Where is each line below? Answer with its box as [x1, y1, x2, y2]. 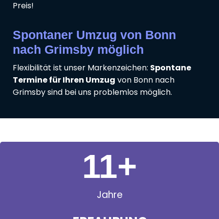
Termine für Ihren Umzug [13, 74, 115, 86]
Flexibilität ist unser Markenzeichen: [13, 62, 150, 74]
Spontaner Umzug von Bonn [13, 28, 176, 42]
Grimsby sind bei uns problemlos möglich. [13, 87, 172, 98]
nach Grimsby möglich [13, 43, 144, 57]
